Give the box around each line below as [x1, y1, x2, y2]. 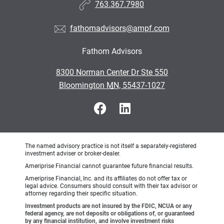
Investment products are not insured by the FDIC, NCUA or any [25, 202, 192, 209]
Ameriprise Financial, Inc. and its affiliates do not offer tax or [25, 174, 187, 182]
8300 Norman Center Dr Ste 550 [56, 67, 168, 77]
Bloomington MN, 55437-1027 [59, 80, 165, 90]
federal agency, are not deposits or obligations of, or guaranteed [25, 209, 194, 217]
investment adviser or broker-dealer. [25, 149, 120, 157]
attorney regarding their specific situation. [25, 189, 137, 197]
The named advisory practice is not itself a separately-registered [25, 142, 196, 149]
